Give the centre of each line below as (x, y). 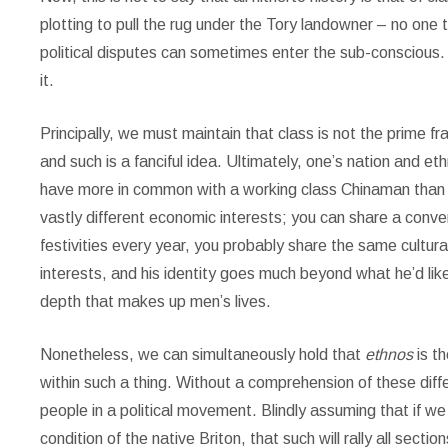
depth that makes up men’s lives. (156, 301)
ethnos (391, 354)
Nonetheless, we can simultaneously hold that (203, 354)
